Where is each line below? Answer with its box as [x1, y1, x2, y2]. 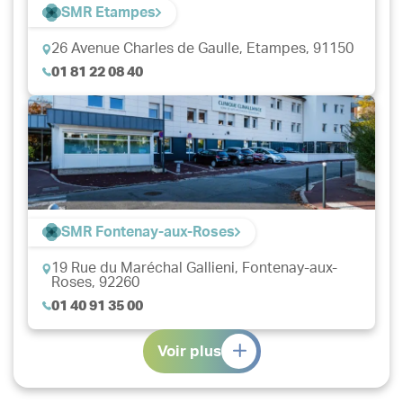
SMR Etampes [61, 4, 156, 20]
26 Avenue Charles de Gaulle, [51, 40, 246, 56]
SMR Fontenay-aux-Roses [61, 224, 235, 239]
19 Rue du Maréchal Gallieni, [51, 260, 242, 275]
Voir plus [157, 343, 221, 359]
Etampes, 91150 [246, 40, 354, 56]
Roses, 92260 [51, 274, 139, 290]
